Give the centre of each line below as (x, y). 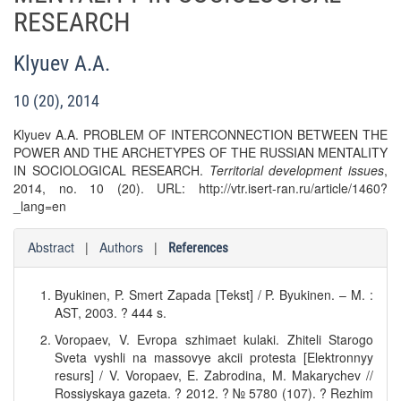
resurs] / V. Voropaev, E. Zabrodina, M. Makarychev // (214, 375)
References (198, 248)
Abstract (51, 247)
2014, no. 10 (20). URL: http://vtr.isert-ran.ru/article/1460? (200, 188)
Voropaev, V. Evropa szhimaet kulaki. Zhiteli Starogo (214, 339)
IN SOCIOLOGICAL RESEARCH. (111, 170)
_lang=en (40, 206)
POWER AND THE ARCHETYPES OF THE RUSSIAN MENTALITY (200, 152)
